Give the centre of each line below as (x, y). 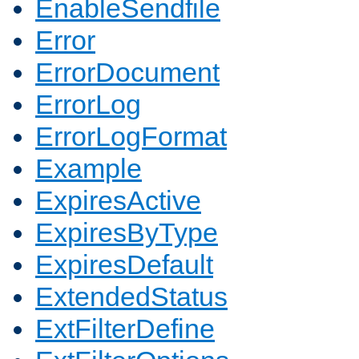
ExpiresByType (127, 233)
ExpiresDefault (124, 265)
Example (89, 169)
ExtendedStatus (131, 297)
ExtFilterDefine (125, 329)
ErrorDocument (127, 73)
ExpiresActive (118, 201)
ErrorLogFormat (131, 137)
